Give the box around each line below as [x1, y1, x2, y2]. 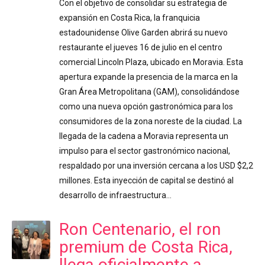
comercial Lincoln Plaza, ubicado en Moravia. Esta [59, 57, 243, 67]
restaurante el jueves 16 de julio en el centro [59, 42, 222, 52]
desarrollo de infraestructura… [59, 190, 172, 200]
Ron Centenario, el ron [59, 219, 221, 239]
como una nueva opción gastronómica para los [59, 101, 233, 111]
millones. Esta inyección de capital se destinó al [59, 175, 234, 185]
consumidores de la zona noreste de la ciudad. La [59, 116, 242, 126]
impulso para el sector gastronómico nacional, [59, 146, 230, 156]
